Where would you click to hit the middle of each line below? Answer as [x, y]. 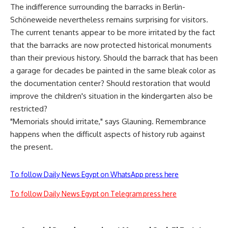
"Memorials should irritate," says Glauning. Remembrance [108, 121]
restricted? [29, 108]
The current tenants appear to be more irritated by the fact [113, 32]
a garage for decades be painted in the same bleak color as [113, 70]
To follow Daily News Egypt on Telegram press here [93, 193]
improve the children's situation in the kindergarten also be [111, 96]
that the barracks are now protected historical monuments [111, 45]
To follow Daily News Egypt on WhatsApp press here [94, 174]
